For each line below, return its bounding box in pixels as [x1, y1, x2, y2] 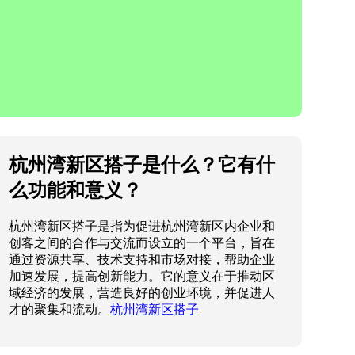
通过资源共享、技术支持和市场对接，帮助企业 [8, 252, 275, 266]
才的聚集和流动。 [8, 302, 110, 316]
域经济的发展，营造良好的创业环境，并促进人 [8, 285, 275, 300]
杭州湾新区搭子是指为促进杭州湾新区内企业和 [8, 219, 275, 233]
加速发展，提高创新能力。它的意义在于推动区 [8, 269, 275, 283]
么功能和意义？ [8, 178, 142, 200]
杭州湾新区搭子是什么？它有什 [8, 153, 275, 175]
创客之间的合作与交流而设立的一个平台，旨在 [8, 235, 275, 250]
